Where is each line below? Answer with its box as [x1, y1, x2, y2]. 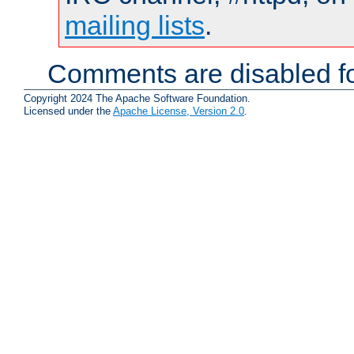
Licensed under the [24, 105, 113, 118]
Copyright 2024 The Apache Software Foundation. [24, 92, 250, 105]
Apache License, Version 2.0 [113, 105, 244, 118]
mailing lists [65, 10, 205, 41]
